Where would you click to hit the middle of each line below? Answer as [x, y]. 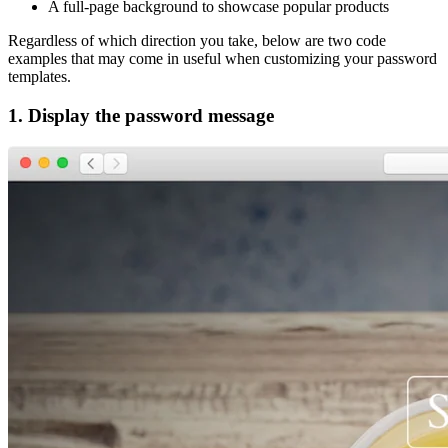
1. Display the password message [141, 115]
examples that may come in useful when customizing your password [222, 59]
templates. [39, 77]
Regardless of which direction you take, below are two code [197, 41]
